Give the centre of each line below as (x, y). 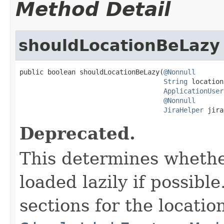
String (175, 81)
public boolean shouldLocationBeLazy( (91, 72)
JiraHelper (183, 110)
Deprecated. (77, 133)
